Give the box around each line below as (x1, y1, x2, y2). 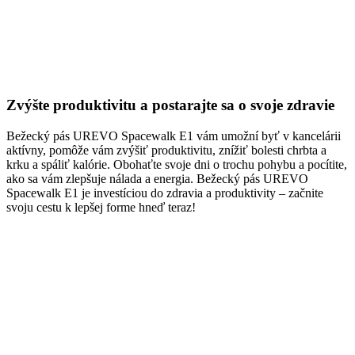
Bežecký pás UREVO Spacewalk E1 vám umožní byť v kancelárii (6, 129, 341, 143)
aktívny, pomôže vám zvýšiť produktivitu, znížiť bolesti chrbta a (6, 143, 326, 158)
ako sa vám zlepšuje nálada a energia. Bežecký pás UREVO (6, 172, 308, 186)
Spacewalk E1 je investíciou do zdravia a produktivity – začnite (6, 186, 323, 200)
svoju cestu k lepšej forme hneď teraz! (6, 200, 196, 215)
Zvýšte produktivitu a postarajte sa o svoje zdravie (6, 97, 334, 114)
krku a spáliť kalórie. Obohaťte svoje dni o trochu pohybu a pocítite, (6, 158, 347, 172)
